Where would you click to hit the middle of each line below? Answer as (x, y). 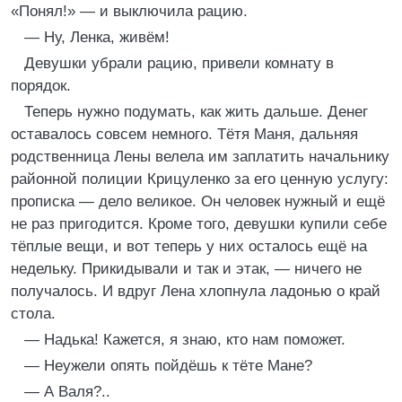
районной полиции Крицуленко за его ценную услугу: (200, 179)
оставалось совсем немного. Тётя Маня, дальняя (184, 134)
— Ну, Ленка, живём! (97, 37)
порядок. (41, 86)
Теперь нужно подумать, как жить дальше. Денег (196, 112)
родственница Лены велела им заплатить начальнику (200, 157)
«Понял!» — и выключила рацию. (129, 11)
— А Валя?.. (67, 392)
